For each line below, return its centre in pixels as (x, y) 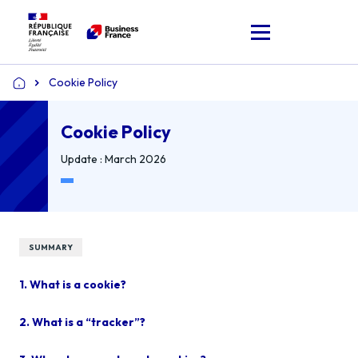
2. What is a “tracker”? (82, 322)
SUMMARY (51, 247)
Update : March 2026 (114, 159)
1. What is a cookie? (73, 284)
